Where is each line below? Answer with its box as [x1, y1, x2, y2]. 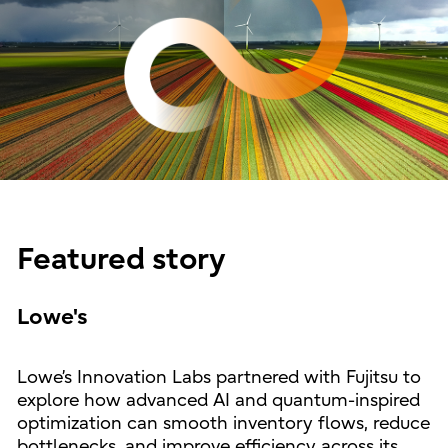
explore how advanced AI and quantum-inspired [16, 389, 420, 411]
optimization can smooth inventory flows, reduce [16, 412, 430, 434]
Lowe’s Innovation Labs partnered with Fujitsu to [16, 366, 421, 388]
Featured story [16, 241, 226, 277]
